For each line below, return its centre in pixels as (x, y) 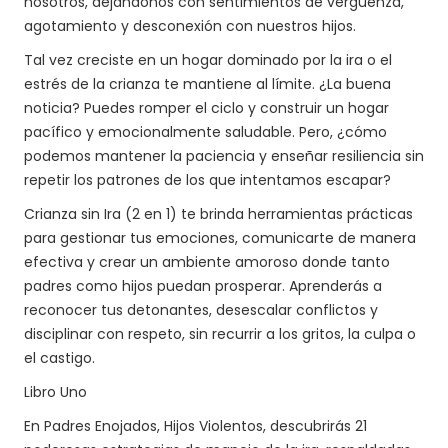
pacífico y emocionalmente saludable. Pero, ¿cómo (205, 132)
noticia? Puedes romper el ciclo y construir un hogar (206, 108)
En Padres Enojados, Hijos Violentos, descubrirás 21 (195, 426)
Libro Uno (55, 392)
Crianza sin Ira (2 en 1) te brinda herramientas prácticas (218, 214)
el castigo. (59, 358)
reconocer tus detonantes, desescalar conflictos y (201, 310)
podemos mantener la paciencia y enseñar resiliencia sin (224, 156)
